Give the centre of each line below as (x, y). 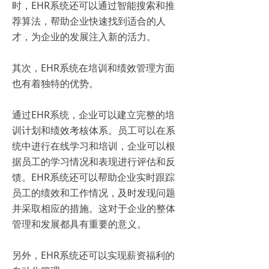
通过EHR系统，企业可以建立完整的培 (93, 114)
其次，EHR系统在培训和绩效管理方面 (93, 68)
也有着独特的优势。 (55, 83)
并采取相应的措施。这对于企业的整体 (94, 208)
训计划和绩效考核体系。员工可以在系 (94, 130)
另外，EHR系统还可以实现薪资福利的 (93, 255)
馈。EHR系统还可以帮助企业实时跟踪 (93, 177)
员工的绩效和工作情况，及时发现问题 (94, 192)
